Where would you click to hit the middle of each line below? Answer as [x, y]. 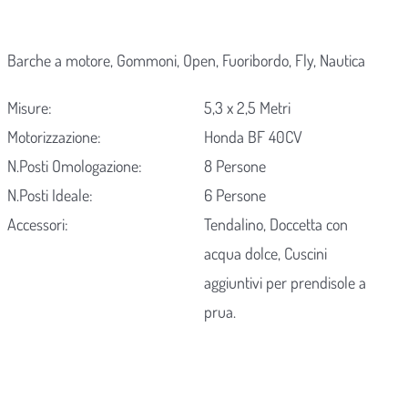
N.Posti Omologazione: [74, 166]
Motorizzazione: [54, 137]
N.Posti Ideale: [50, 195]
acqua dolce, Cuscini [266, 254]
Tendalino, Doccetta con [276, 224]
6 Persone [235, 195]
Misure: [29, 108]
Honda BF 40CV [254, 137]
